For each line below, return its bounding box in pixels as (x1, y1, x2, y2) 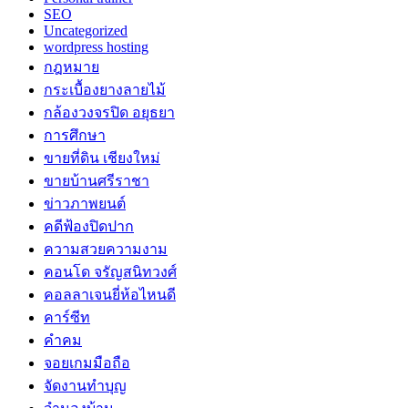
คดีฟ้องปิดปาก (44, 218, 134, 234)
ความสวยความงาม (44, 240, 168, 257)
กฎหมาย (44, 58, 99, 75)
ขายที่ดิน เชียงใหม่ (44, 149, 160, 166)
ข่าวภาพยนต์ (44, 195, 126, 211)
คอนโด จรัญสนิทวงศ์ (44, 263, 177, 280)
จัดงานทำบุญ (44, 377, 127, 393)
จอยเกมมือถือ (44, 354, 130, 371)
